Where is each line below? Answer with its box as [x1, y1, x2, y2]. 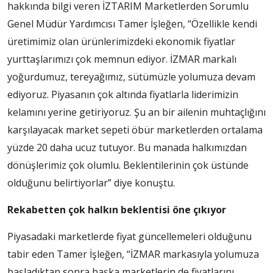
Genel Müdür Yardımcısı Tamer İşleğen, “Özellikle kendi [7, 17, 257, 31]
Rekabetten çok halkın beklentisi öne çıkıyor [7, 203, 226, 217]
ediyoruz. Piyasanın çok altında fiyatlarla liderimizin [7, 88, 238, 102]
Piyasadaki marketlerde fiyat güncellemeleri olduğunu [7, 230, 252, 244]
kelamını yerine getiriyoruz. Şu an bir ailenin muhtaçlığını [7, 105, 266, 119]
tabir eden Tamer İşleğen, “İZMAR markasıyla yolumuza [7, 247, 259, 261]
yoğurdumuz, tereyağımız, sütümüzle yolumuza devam [7, 70, 255, 84]
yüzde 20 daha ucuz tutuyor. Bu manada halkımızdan [7, 141, 247, 155]
